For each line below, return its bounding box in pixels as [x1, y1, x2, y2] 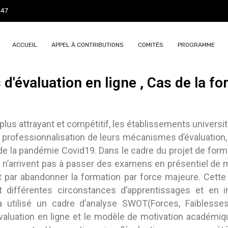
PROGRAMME [178, 41, 215, 49]
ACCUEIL [12, 41, 38, 49]
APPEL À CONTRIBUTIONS [51, 41, 124, 49]
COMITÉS [138, 41, 164, 49]
